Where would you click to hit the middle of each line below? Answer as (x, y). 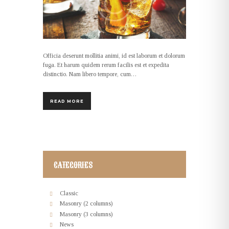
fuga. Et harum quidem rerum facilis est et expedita (106, 65)
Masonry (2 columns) (86, 204)
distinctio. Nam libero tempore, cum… (90, 74)
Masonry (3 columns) (86, 214)
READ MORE (67, 101)
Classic (69, 193)
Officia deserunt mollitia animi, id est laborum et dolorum (114, 56)
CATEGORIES (73, 165)
